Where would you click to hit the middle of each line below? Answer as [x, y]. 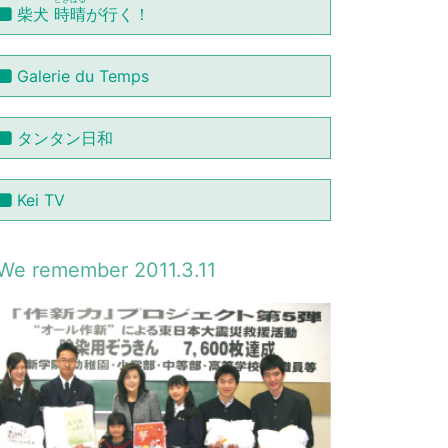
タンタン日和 [64, 138]
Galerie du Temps [82, 76]
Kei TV [40, 200]
